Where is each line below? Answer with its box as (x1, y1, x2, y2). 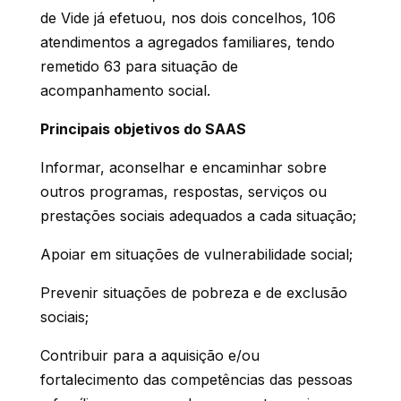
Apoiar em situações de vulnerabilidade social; (39, 244, 353, 263)
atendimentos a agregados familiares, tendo (39, 32, 335, 51)
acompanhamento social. (39, 81, 210, 99)
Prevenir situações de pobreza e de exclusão (39, 283, 347, 302)
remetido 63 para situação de (39, 56, 238, 75)
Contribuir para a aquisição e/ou (39, 346, 260, 364)
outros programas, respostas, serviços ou (39, 182, 327, 200)
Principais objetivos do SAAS (39, 119, 246, 138)
